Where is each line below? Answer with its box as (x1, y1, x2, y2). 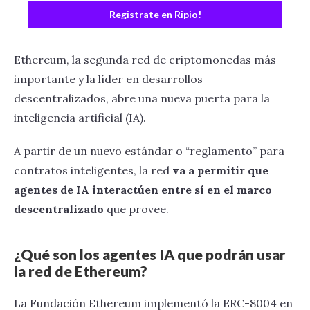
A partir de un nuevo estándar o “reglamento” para (14, 144, 284, 158)
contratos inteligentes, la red (14, 163, 172, 177)
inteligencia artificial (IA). (14, 111, 149, 125)
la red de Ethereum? (14, 262, 147, 280)
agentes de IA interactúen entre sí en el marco (14, 183, 272, 197)
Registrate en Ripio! (109, 8, 201, 20)
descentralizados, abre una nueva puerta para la (14, 91, 270, 105)
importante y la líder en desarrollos (14, 72, 203, 86)
